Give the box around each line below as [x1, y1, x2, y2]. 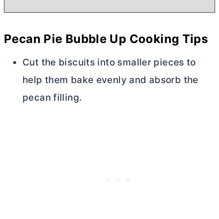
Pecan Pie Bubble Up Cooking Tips [4, 31, 208, 46]
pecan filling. [22, 91, 82, 103]
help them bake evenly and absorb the [22, 74, 198, 86]
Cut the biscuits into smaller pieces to [22, 56, 196, 68]
